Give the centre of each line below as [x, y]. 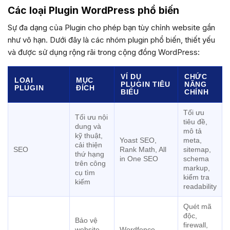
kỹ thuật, [89, 135]
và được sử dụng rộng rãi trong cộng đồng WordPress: [104, 52]
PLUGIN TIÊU [146, 84]
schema [196, 158]
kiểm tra [196, 177]
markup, [197, 168]
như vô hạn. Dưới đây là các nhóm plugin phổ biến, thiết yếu [111, 40]
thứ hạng [90, 154]
